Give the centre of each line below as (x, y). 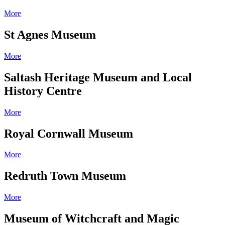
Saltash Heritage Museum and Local (98, 77)
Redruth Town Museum (65, 176)
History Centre (43, 91)
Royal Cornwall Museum (69, 133)
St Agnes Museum (50, 34)
